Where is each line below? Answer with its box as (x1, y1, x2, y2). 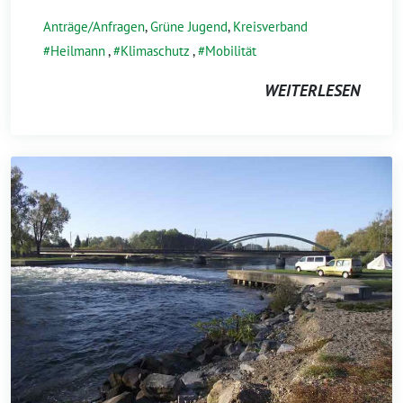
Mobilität (205, 41, 256, 59)
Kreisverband (233, 17, 308, 35)
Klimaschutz (121, 41, 190, 59)
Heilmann (50, 41, 105, 59)
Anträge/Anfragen (43, 17, 145, 35)
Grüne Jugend (150, 17, 228, 35)
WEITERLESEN (264, 79, 360, 101)
